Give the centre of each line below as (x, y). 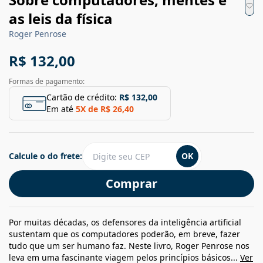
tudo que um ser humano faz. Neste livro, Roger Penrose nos (129, 246)
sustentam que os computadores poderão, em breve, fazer (124, 234)
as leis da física (61, 19)
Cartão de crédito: (82, 97)
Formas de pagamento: (47, 82)
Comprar (131, 184)
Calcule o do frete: (45, 156)
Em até (60, 109)
